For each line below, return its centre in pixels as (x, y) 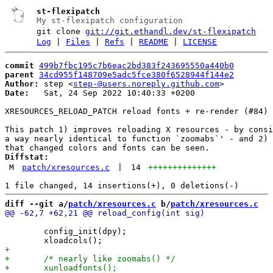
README (154, 42)
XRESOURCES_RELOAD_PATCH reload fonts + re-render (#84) (136, 111)
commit (19, 65)
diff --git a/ (37, 204)
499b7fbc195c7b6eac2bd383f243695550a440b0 (136, 65)
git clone (61, 31)
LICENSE (200, 42)
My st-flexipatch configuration (110, 20)
